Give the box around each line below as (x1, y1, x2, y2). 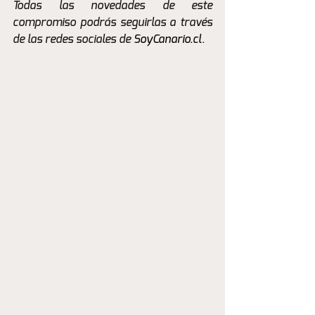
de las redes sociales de (13, 34, 134, 46)
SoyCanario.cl (134, 34, 202, 46)
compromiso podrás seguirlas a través (13, 17, 212, 29)
